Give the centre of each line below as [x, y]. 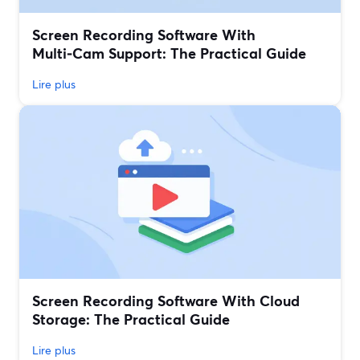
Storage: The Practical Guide [131, 319]
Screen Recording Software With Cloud [166, 301]
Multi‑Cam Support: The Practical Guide [169, 53]
